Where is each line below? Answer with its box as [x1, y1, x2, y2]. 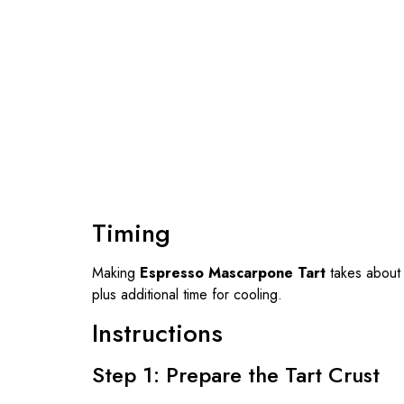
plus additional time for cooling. [92, 283, 282, 305]
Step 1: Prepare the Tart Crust [92, 358, 380, 390]
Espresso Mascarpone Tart [140, 262, 326, 283]
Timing [92, 214, 170, 252]
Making [92, 262, 140, 283]
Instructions [92, 314, 223, 352]
